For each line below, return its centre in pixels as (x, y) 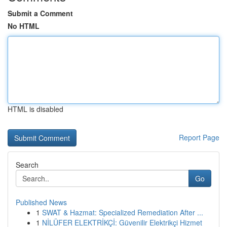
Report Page (199, 137)
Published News (41, 202)
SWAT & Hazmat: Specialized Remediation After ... (123, 212)
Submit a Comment (40, 13)
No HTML (24, 26)
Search (27, 165)
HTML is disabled (35, 109)
